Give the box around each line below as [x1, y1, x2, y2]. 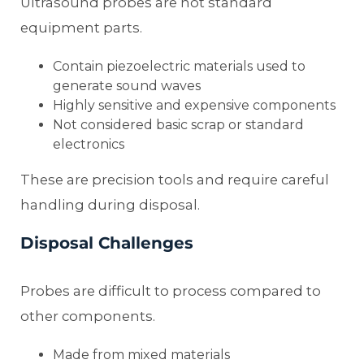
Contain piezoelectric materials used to [53, 58, 305, 75]
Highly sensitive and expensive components [53, 97, 336, 114]
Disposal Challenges [20, 233, 193, 253]
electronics [53, 136, 124, 153]
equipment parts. [20, 19, 142, 37]
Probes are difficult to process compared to [20, 283, 321, 300]
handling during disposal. [20, 197, 200, 214]
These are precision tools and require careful [20, 171, 329, 188]
